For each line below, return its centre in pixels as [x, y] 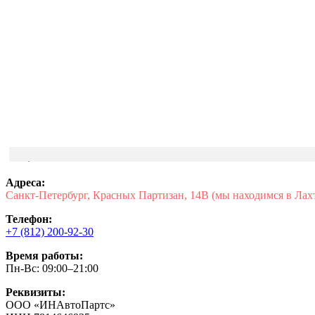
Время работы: [44, 255]
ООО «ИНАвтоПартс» [60, 304]
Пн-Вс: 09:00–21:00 [52, 268]
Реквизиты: [36, 292]
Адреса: [25, 182]
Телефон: [29, 219]
